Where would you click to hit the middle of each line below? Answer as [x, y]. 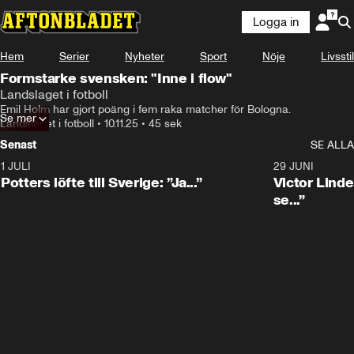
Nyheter [145, 56]
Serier [74, 56]
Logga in [276, 22]
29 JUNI [293, 166]
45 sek [165, 124]
